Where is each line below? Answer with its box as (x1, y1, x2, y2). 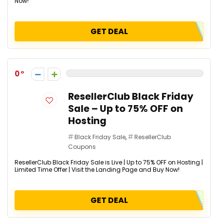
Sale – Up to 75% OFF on (68, 102, 183, 115)
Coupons (68, 143, 96, 151)
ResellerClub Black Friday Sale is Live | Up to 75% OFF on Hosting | (15, 158, 203, 166)
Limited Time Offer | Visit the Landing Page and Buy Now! (15, 165, 180, 174)
